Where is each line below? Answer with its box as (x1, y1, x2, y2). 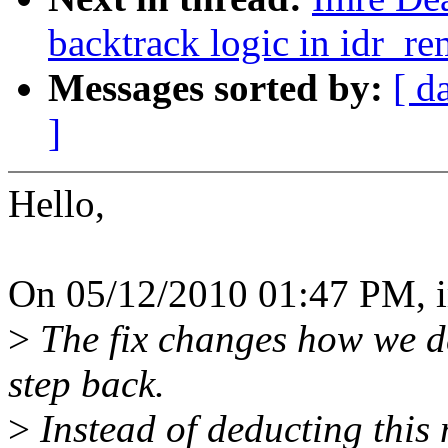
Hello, (8, 182, 105, 226)
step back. (8, 362, 165, 406)
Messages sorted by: (48, 66, 393, 110)
